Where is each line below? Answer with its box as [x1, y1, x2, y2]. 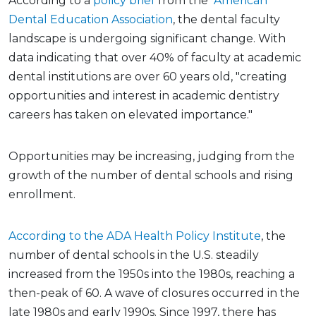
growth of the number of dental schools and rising [8, 168, 293, 182]
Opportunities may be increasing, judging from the [8, 149, 295, 163]
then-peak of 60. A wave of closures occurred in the [8, 286, 300, 300]
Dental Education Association [8, 12, 173, 26]
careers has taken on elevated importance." [8, 107, 253, 121]
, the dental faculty [173, 12, 280, 26]
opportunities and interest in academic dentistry [8, 88, 279, 102]
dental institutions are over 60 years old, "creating [8, 69, 287, 83]
